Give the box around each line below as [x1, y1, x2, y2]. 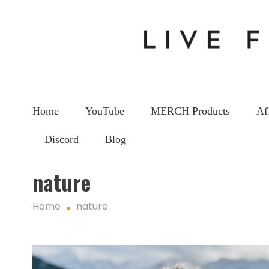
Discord [44, 133, 79, 145]
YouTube [85, 104, 124, 117]
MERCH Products [150, 104, 230, 117]
